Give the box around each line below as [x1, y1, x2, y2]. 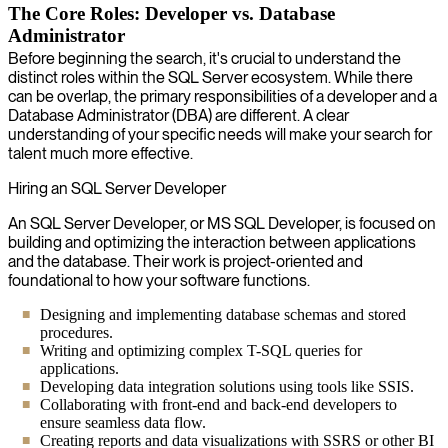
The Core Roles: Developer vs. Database [8, 2, 335, 24]
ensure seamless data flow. [40, 413, 206, 431]
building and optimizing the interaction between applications [8, 232, 416, 252]
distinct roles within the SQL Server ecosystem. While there [8, 67, 413, 87]
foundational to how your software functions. [8, 270, 310, 290]
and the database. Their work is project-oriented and [8, 251, 363, 271]
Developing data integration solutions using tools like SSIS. [40, 377, 414, 395]
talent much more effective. [8, 143, 193, 163]
